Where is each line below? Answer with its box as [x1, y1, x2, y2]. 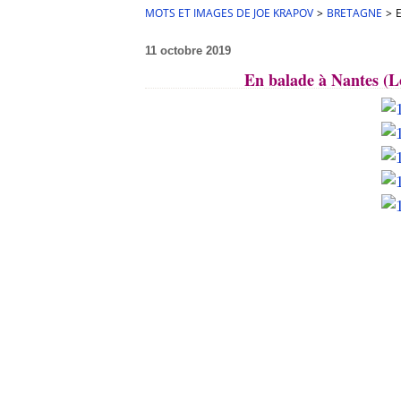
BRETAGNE [327, 5, 382, 21]
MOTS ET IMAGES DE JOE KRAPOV [145, 5, 313, 21]
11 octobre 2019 [145, 44, 231, 57]
